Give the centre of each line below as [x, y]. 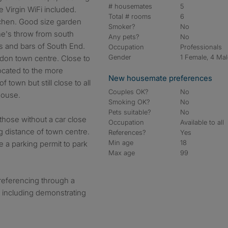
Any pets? [124, 37]
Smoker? [122, 26]
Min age [121, 142]
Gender [120, 57]
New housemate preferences [160, 78]
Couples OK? [129, 92]
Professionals [201, 47]
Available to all [202, 122]
